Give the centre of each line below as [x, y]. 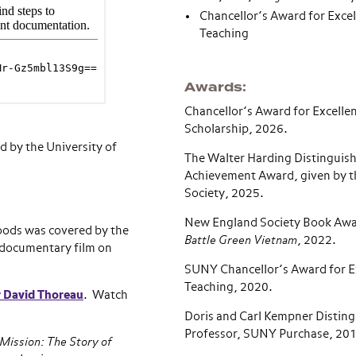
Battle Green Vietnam [240, 240]
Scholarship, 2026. [236, 129]
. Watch [106, 295]
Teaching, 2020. [228, 287]
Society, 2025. [224, 193]
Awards [213, 87]
